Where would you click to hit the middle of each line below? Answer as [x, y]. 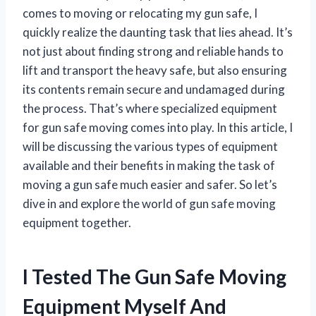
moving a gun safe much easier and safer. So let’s [150, 184]
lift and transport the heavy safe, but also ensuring [155, 70]
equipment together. [77, 222]
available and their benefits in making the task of [149, 165]
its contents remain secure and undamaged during [154, 89]
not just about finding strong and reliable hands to [153, 51]
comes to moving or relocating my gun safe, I [140, 13]
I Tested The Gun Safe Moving [154, 276]
